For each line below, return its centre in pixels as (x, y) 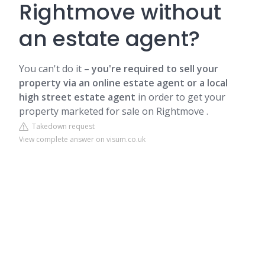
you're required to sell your (155, 69)
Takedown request (62, 126)
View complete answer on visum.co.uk (82, 139)
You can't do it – (55, 69)
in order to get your (180, 97)
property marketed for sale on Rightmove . (114, 111)
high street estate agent (77, 97)
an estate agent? (109, 39)
